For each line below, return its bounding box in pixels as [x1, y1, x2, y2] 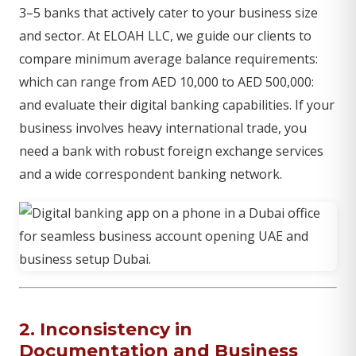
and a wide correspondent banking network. [19, 165, 282, 183]
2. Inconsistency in [19, 319, 192, 340]
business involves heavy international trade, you [19, 119, 307, 137]
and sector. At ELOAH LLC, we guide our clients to [19, 27, 311, 44]
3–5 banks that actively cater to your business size [19, 4, 318, 21]
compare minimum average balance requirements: [19, 50, 318, 68]
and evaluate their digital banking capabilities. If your [19, 96, 335, 114]
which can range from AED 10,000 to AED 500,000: [19, 73, 314, 91]
